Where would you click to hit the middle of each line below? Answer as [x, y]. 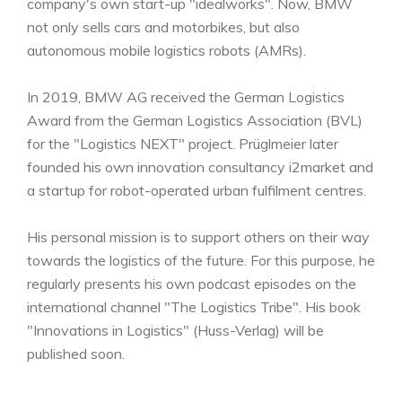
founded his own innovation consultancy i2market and [200, 167]
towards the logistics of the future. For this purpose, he [201, 260]
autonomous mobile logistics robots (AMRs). [166, 50]
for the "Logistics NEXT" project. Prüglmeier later [183, 144]
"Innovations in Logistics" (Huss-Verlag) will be [175, 330]
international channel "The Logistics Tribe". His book [194, 307]
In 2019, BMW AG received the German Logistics [186, 97]
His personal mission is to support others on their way [198, 237]
